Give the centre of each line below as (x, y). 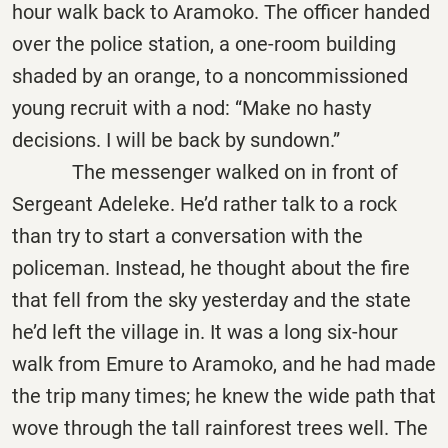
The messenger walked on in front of (205, 171)
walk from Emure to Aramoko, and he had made (224, 363)
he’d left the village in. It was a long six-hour (205, 331)
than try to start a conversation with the (187, 235)
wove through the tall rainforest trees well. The (220, 427)
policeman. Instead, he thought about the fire (211, 267)
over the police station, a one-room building (204, 43)
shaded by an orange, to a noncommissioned (210, 75)
